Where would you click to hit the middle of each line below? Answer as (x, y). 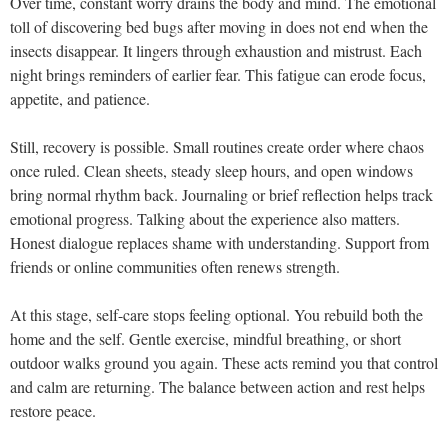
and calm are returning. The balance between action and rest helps (217, 386)
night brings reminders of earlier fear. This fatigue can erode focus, (218, 74)
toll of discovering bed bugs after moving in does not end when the (219, 26)
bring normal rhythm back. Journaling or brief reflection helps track (221, 194)
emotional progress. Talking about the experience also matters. (205, 218)
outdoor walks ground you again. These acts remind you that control (224, 362)
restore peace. (53, 410)
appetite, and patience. (80, 98)
